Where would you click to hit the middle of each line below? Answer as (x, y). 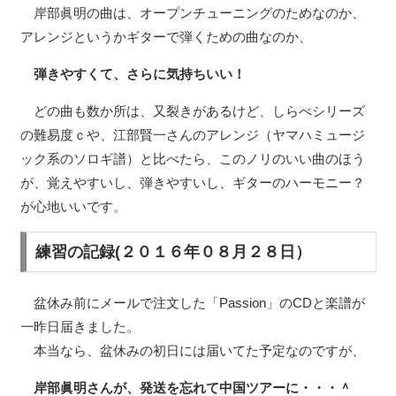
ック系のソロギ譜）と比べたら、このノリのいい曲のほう (192, 158)
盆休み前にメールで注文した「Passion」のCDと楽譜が (192, 302)
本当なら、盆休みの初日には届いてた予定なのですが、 (192, 350)
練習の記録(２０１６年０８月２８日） (174, 251)
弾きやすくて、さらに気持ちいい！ (139, 73)
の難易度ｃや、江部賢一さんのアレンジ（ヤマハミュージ (192, 134)
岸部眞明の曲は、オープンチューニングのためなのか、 (192, 12)
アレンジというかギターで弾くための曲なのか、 (166, 36)
